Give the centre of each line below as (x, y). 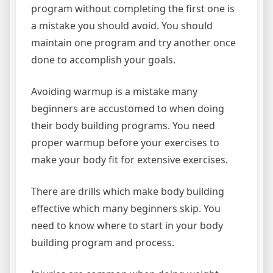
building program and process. (103, 243)
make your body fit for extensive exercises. (129, 160)
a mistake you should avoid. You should (122, 26)
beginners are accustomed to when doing (128, 108)
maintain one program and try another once (133, 43)
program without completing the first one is (133, 9)
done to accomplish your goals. (103, 60)
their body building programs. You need (123, 126)
